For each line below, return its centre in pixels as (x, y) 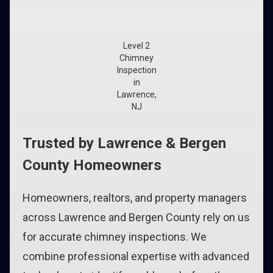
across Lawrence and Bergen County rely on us (136, 217)
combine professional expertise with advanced (136, 256)
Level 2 (136, 46)
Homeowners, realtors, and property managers (135, 198)
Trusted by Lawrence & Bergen (124, 143)
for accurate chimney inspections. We (115, 237)
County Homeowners (92, 165)
